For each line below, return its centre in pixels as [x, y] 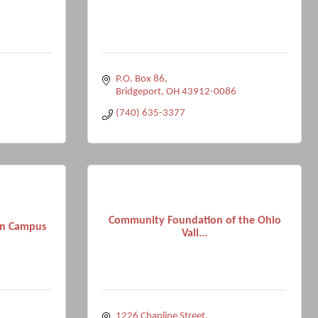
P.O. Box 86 [140, 79]
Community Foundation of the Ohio [194, 220]
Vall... [194, 233]
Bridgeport [138, 92]
